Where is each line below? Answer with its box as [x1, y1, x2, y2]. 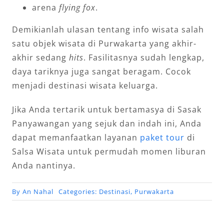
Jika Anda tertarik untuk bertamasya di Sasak [11, 104, 201, 115]
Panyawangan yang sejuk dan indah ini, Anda [11, 118, 201, 129]
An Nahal [22, 187, 53, 196]
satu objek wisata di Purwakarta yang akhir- [11, 38, 196, 49]
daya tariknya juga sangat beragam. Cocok [11, 66, 191, 77]
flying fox [58, 2, 95, 13]
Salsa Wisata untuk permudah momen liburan [11, 146, 206, 157]
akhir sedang [11, 52, 69, 63]
